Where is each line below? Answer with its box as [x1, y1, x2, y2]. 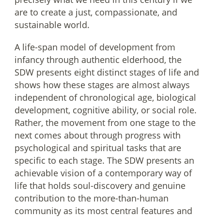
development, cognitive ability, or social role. [15, 104, 197, 116]
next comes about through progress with [15, 129, 181, 141]
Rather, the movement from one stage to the [15, 117, 196, 128]
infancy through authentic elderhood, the [15, 54, 182, 65]
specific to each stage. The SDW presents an [15, 155, 194, 166]
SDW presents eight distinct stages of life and [15, 66, 199, 78]
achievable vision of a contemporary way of [15, 167, 192, 179]
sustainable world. [15, 19, 90, 31]
